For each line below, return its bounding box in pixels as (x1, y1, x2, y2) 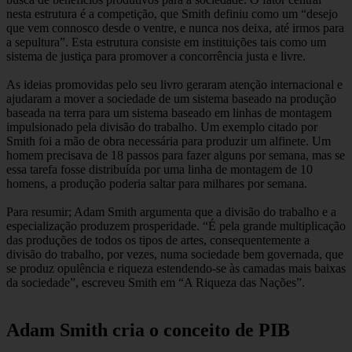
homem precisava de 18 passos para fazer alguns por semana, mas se (6, 148, 345, 163)
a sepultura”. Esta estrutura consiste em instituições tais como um (6, 35, 326, 49)
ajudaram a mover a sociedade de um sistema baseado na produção (6, 92, 336, 106)
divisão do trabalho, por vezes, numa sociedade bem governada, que (6, 247, 343, 262)
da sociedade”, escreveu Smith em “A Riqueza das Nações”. (6, 276, 305, 290)
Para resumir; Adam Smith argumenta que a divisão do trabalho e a (6, 205, 336, 219)
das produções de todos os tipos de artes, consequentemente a (6, 233, 310, 247)
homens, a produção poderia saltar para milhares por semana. (6, 177, 307, 191)
